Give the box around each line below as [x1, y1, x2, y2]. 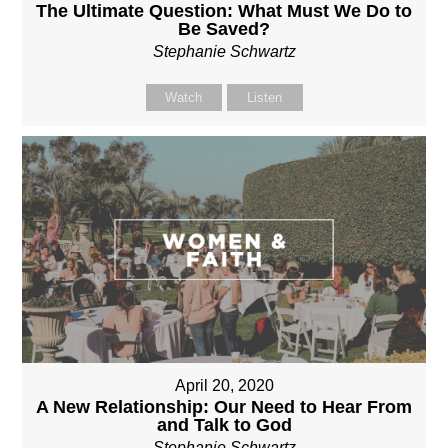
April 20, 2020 [174, 377, 274, 395]
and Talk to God [156, 415, 292, 436]
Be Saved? [178, 19, 270, 40]
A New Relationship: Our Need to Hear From [36, 397, 412, 418]
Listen [247, 90, 282, 106]
